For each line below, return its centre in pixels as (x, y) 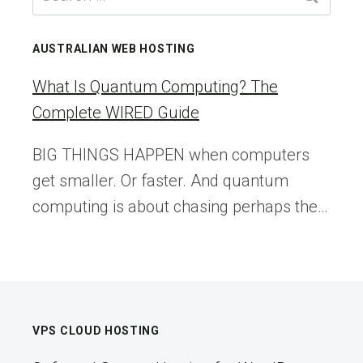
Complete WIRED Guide (116, 113)
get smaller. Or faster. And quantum (160, 181)
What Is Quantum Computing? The (155, 87)
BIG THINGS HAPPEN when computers (171, 155)
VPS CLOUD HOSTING (96, 331)
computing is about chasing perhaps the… (180, 207)
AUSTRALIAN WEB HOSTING (114, 49)
